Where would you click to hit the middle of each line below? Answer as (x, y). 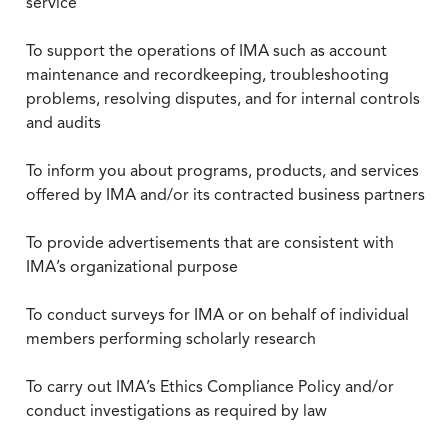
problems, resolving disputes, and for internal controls (223, 98)
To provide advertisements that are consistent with (210, 242)
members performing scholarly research (171, 338)
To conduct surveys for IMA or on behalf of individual (217, 314)
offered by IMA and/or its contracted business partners (225, 194)
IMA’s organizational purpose (132, 266)
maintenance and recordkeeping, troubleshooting (207, 74)
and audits (63, 122)
